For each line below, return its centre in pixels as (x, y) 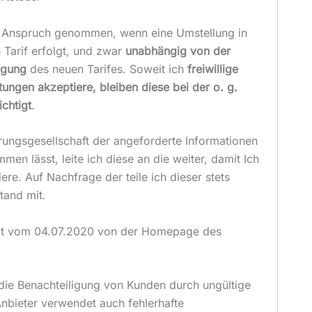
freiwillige (212, 69)
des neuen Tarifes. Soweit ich (107, 69)
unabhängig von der (178, 50)
